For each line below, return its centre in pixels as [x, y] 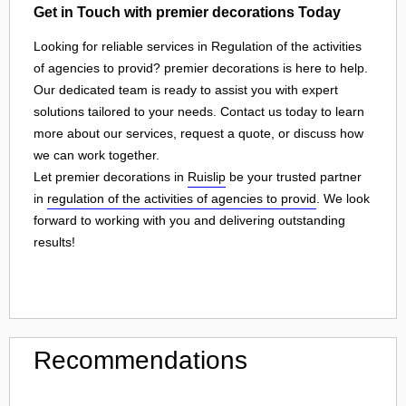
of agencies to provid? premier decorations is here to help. [201, 68]
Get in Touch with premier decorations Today [187, 12]
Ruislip [207, 176]
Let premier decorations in [111, 176]
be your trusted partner [294, 176]
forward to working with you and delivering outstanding [189, 220]
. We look [343, 198]
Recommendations [140, 360]
